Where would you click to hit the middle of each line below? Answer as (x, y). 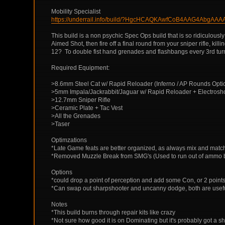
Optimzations (69, 140)
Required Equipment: (81, 68)
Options (62, 172)
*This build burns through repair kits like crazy (114, 212)
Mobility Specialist (76, 11)
